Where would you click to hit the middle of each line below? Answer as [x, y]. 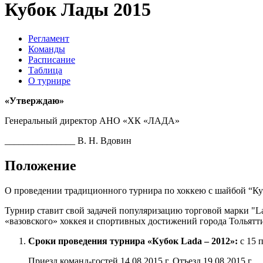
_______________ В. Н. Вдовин [68, 140]
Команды [47, 49]
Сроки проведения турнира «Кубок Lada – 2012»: [133, 241]
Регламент [49, 38]
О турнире [49, 80]
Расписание [52, 59]
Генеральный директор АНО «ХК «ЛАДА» [92, 120]
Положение [41, 165]
